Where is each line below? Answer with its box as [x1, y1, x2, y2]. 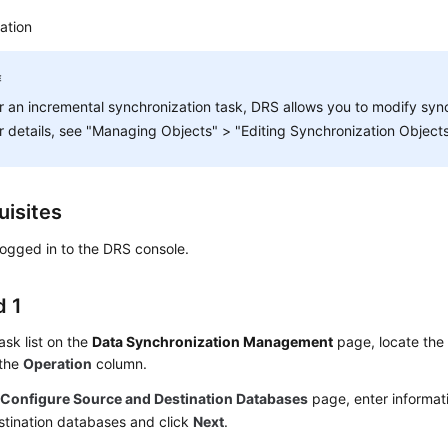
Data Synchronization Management [92, 333, 334, 350]
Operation [23, 355, 93, 372]
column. [92, 355, 148, 372]
